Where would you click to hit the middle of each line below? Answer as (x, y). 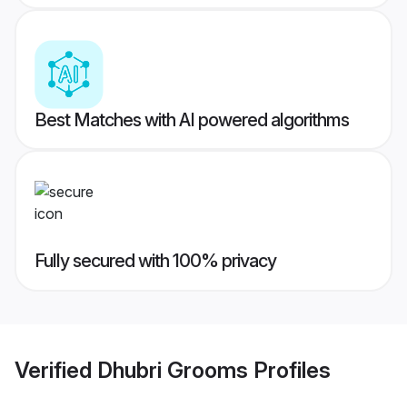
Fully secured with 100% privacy (155, 261)
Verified (56, 370)
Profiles (289, 370)
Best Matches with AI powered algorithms (192, 120)
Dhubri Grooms (173, 370)
